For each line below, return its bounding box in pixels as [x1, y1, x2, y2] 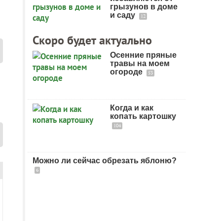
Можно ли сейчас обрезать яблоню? [33, 156, 177, 165]
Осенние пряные [110, 51, 177, 59]
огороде [110, 68, 145, 76]
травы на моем [110, 59, 170, 68]
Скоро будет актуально [33, 33, 152, 48]
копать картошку [110, 112, 176, 120]
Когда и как [110, 104, 153, 112]
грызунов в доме [110, 2, 178, 11]
